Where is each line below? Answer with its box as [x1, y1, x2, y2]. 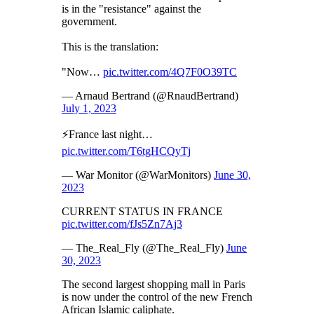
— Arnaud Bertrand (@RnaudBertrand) [62, 89, 238, 102]
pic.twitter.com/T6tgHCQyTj [62, 144, 191, 157]
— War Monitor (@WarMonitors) [62, 168, 214, 181]
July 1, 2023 [62, 102, 116, 114]
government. [62, 15, 117, 27]
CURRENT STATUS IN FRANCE [62, 205, 223, 217]
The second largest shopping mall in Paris [62, 278, 245, 290]
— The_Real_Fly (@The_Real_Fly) [62, 241, 226, 254]
